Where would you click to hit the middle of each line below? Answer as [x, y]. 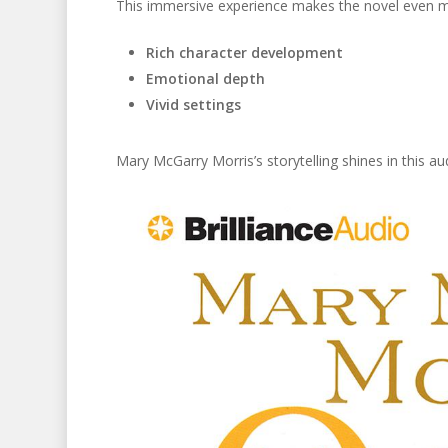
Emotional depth [205, 78]
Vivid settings [193, 104]
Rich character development [244, 52]
